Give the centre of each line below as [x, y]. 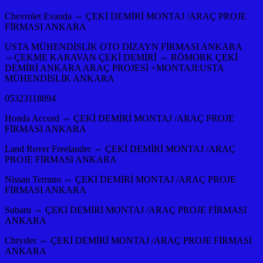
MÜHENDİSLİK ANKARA [60, 78]
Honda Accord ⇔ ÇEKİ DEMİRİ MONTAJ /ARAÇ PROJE [119, 118]
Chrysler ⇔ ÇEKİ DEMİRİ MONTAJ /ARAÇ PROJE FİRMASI [128, 240]
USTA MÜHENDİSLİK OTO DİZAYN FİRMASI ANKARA [123, 46]
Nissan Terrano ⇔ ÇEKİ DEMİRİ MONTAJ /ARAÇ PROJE [120, 179]
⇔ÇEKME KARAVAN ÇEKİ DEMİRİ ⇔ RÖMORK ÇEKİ [121, 57]
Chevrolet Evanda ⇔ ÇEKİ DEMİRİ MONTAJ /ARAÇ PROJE [126, 16]
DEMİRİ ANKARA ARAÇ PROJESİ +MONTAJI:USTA [114, 68]
